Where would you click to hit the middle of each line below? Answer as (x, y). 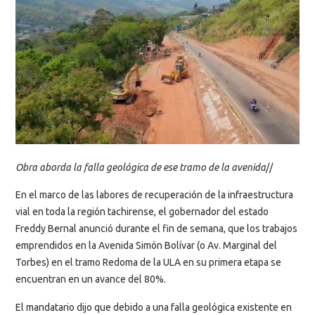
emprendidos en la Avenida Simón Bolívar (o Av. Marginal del (146, 246)
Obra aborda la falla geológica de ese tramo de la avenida (141, 167)
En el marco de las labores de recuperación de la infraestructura (154, 195)
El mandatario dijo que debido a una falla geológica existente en (154, 307)
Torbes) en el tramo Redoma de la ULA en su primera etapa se (148, 263)
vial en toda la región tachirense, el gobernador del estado (142, 212)
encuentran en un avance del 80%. (91, 279)
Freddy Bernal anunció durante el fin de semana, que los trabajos (156, 229)
